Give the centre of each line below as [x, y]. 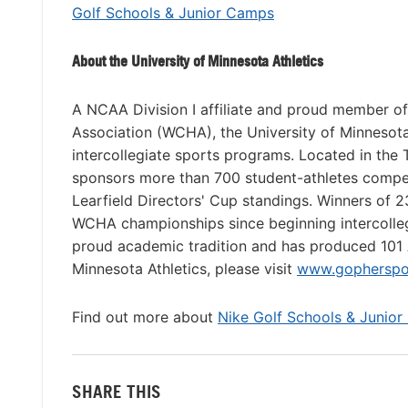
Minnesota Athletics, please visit [184, 269]
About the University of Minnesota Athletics [198, 61]
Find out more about [145, 317]
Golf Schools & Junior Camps [173, 13]
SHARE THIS [117, 391]
